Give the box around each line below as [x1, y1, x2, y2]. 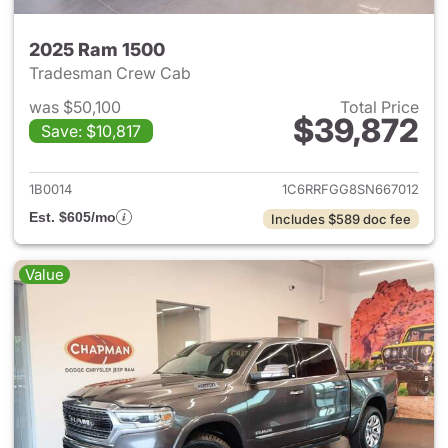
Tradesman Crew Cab [29, 63, 195, 83]
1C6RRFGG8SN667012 [282, 181, 419, 197]
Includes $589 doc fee [271, 211, 411, 227]
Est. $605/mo [29, 209, 116, 225]
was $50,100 [29, 97, 121, 117]
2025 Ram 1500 [29, 39, 165, 60]
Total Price [340, 97, 419, 117]
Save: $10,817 [41, 121, 141, 141]
